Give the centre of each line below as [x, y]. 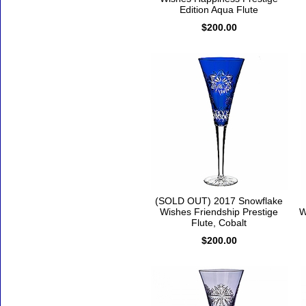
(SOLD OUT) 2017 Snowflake [219, 201]
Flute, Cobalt [219, 223]
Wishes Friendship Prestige [219, 212]
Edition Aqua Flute [219, 10]
